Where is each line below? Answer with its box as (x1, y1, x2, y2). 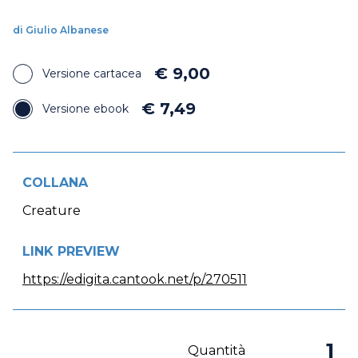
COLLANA (22, 175, 88, 191)
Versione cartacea (42, 66, 141, 82)
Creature (22, 203, 81, 219)
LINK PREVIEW (22, 244, 120, 260)
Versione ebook (42, 101, 129, 117)
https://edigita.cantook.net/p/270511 (22, 272, 247, 288)
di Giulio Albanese (13, 24, 109, 37)
